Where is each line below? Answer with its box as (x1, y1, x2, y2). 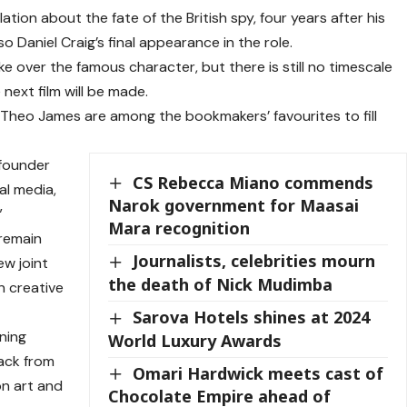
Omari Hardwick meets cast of (133, 362, 384, 384)
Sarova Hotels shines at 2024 (133, 305, 371, 328)
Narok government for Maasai (108, 194, 360, 217)
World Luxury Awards (108, 329, 283, 352)
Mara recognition (108, 217, 251, 240)
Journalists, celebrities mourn (133, 250, 376, 273)
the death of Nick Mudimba (108, 273, 333, 295)
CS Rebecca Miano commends (133, 171, 374, 194)
